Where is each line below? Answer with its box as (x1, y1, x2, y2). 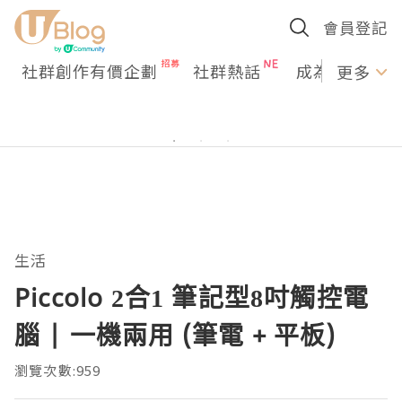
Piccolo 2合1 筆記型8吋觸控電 (14, 280, 369, 314)
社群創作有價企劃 (22, 59, 158, 83)
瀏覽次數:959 (14, 361, 101, 380)
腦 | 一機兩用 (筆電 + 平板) (14, 318, 336, 352)
